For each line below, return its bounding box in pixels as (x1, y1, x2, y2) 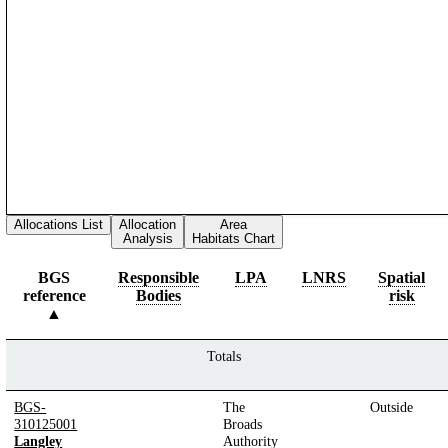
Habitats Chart (192, 230, 276, 246)
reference (22, 286, 86, 304)
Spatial (378, 268, 426, 286)
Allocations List (14, 216, 104, 232)
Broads (223, 415, 263, 432)
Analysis (122, 230, 173, 246)
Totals (206, 347, 241, 364)
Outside (370, 398, 414, 415)
